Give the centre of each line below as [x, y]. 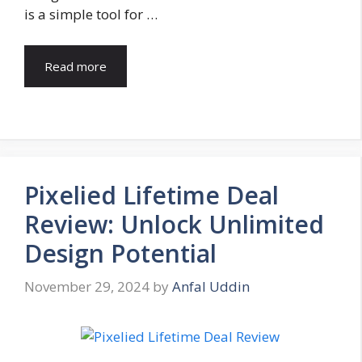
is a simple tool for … [91, 15]
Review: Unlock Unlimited [174, 224]
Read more [76, 66]
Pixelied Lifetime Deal [152, 195]
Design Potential [120, 253]
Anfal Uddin [211, 287]
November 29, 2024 [87, 287]
